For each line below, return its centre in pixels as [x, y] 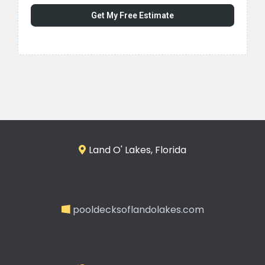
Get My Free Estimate [132, 15]
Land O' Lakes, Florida [138, 150]
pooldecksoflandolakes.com [138, 210]
